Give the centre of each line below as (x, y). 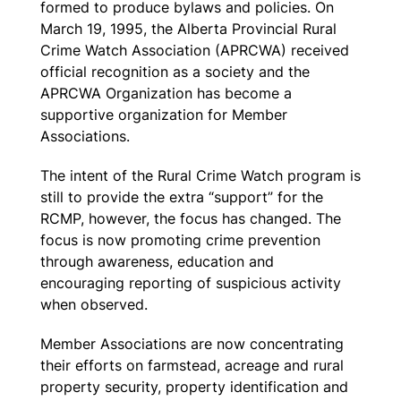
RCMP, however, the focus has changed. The (190, 218)
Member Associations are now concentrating (192, 343)
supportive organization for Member (163, 114)
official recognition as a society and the (175, 71)
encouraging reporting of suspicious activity (190, 282)
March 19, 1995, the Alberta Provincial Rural (188, 28)
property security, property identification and (194, 386)
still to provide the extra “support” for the (181, 196)
